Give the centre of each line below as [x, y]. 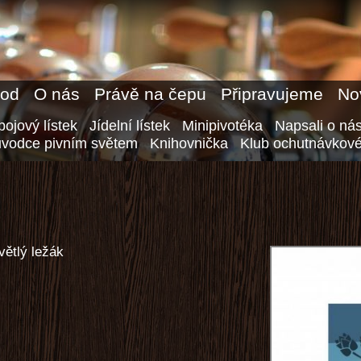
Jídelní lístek [130, 125]
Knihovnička [189, 143]
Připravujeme [272, 94]
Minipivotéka [222, 125]
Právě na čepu [150, 94]
